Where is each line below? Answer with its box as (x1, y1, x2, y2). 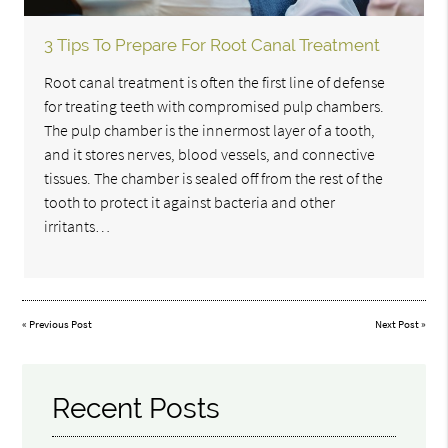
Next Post (374, 318, 419, 331)
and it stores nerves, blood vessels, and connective (44, 144, 376, 165)
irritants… (44, 216, 111, 237)
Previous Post (29, 318, 93, 331)
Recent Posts (52, 392, 221, 425)
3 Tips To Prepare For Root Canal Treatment (44, 35, 381, 56)
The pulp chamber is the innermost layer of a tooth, (44, 120, 376, 141)
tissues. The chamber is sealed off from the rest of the (44, 168, 384, 189)
